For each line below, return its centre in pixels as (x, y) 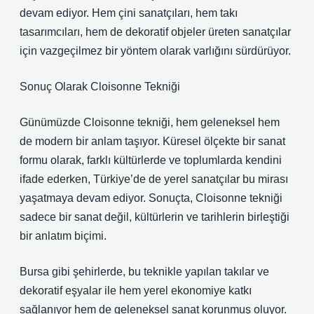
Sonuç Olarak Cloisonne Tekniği (100, 87)
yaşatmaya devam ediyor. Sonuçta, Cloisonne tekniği (151, 198)
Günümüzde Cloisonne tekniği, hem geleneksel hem (150, 122)
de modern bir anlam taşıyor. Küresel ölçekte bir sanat (152, 141)
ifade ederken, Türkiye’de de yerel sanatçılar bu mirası (154, 179)
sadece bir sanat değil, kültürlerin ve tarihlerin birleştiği (155, 217)
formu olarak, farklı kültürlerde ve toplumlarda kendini (151, 160)
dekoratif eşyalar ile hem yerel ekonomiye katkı (136, 291)
